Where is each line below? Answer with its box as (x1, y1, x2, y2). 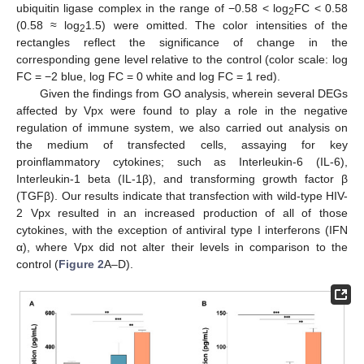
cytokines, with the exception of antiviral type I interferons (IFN (16, 223, 348, 236)
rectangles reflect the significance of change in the (16, 35, 348, 49)
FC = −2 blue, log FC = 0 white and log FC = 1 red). (16, 69, 280, 83)
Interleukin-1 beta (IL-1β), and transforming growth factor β (16, 171, 348, 185)
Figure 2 (58, 257, 104, 271)
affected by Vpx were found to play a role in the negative (16, 103, 348, 117)
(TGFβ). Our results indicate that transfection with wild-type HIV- (16, 188, 348, 202)
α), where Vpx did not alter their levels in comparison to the (16, 240, 348, 253)
